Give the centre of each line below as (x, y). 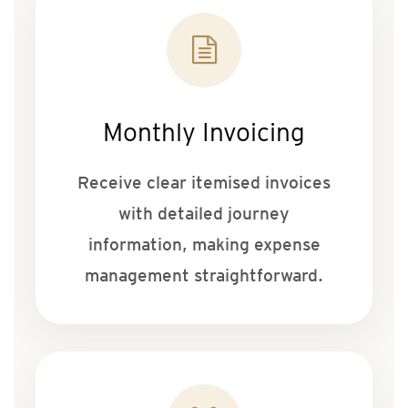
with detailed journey (204, 214)
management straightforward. (204, 276)
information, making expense (204, 245)
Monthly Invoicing (204, 133)
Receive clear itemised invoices (204, 183)
